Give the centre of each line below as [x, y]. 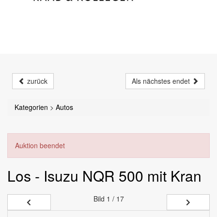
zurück [36, 81]
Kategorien [31, 107]
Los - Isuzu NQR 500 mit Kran [104, 176]
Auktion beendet [40, 146]
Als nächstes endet [162, 81]
